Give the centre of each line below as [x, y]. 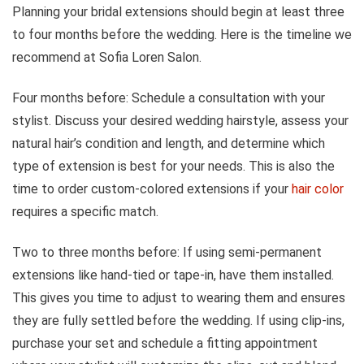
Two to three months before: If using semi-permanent [167, 252]
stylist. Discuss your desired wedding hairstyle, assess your [180, 120]
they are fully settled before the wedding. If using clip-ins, [178, 320]
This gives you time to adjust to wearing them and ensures [179, 297]
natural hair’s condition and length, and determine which [169, 143]
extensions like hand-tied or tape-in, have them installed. [173, 275]
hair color [318, 188]
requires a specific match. [85, 211]
